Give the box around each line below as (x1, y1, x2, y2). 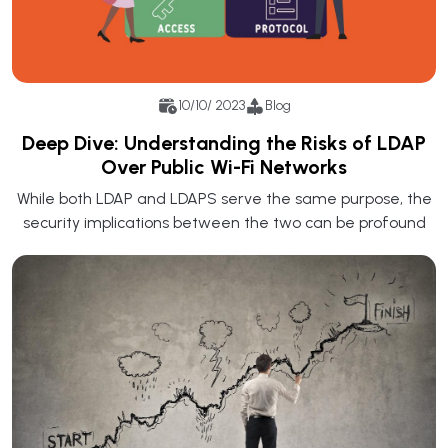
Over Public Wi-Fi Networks (101, 154, 347, 179)
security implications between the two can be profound (22, 212, 426, 232)
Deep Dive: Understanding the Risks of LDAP (22, 130, 426, 155)
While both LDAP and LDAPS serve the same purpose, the (16, 188, 432, 208)
